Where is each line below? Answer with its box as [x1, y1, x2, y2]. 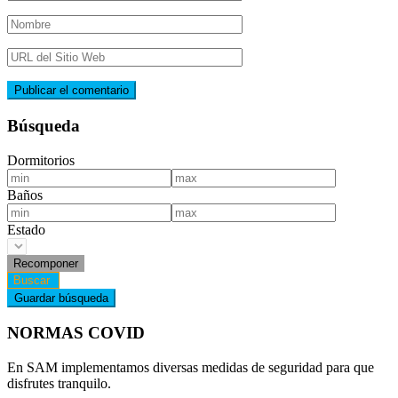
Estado [7, 221, 45, 237]
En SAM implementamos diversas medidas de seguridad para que [7, 360, 374, 376]
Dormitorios [7, 152, 75, 168]
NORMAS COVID [7, 323, 145, 343]
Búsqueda [7, 116, 80, 136]
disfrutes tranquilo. [7, 376, 111, 392]
